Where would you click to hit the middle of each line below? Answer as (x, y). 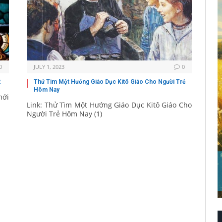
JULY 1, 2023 (49, 67)
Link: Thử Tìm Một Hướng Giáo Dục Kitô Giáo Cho (109, 105)
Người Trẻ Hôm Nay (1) (64, 114)
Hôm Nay (47, 90)
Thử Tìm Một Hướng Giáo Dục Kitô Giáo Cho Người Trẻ (110, 82)
